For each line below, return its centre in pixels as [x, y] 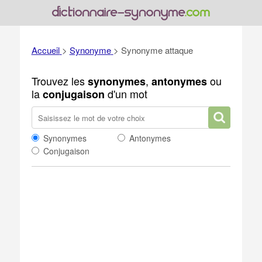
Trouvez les [59, 81]
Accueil [45, 50]
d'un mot [126, 94]
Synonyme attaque [157, 50]
